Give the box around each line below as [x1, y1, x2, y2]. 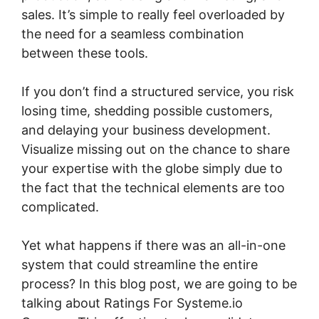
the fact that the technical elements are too [21, 180, 285, 195]
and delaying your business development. [21, 122, 271, 137]
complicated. [21, 199, 99, 214]
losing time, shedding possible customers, [21, 103, 273, 118]
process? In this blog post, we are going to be [21, 276, 297, 291]
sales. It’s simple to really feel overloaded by [21, 7, 285, 22]
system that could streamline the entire [21, 257, 258, 272]
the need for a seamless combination [21, 26, 244, 41]
